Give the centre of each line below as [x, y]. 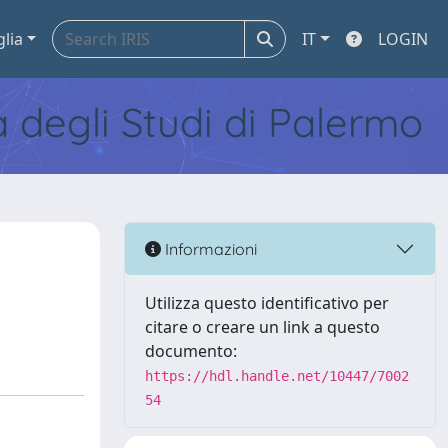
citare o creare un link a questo [262, 327]
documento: [191, 351]
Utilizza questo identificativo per [267, 303]
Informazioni [209, 248]
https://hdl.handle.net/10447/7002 [277, 376]
